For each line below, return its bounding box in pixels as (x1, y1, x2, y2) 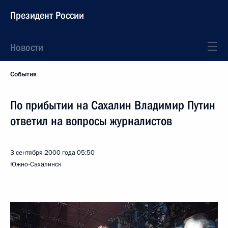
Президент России (10, 9, 84, 21)
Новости (10, 41, 43, 53)
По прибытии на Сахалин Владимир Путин (10, 98, 215, 112)
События (10, 70, 37, 79)
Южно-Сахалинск (10, 160, 62, 169)
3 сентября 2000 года (10, 148, 75, 157)
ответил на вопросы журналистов (10, 114, 172, 128)
